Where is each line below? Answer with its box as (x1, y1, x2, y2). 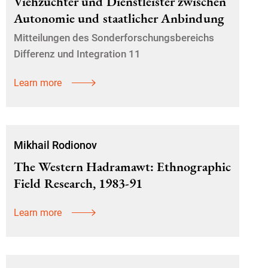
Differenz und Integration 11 (14, 48, 141, 60)
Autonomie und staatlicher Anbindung (14, 10, 224, 27)
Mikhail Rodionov (14, 139, 97, 151)
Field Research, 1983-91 (14, 175, 142, 192)
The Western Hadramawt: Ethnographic (14, 158, 231, 175)
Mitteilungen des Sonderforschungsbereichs (14, 32, 214, 44)
